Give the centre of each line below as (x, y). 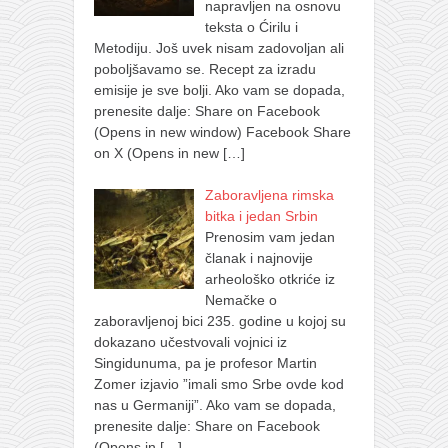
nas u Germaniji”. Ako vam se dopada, (215, 404)
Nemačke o (240, 299)
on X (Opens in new (158, 152)
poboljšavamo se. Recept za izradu (205, 68)
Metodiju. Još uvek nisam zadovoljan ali (219, 47)
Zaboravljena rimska (269, 194)
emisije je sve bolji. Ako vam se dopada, (219, 89)
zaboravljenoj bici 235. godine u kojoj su (220, 320)
